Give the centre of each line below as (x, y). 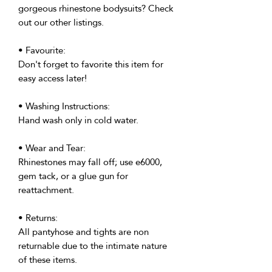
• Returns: (38, 218)
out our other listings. (61, 22)
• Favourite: (42, 50)
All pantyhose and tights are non (83, 232)
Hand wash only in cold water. (78, 120)
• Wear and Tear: (52, 148)
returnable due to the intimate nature (93, 246)
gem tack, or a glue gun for (73, 176)
